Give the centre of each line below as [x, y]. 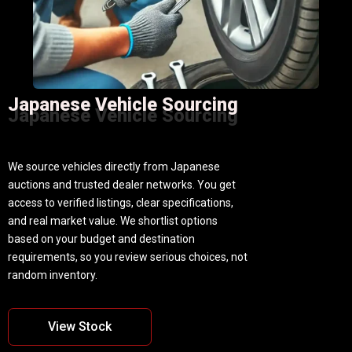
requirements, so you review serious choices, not [128, 257]
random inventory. [53, 275]
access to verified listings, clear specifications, [121, 202]
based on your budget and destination [101, 238]
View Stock [80, 326]
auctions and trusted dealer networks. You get [122, 184]
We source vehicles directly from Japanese [114, 166]
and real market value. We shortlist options [113, 220]
